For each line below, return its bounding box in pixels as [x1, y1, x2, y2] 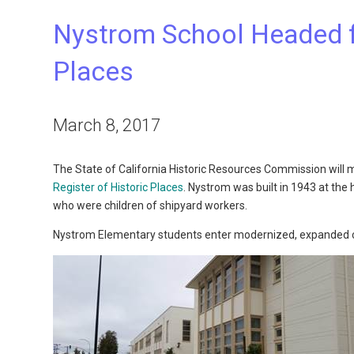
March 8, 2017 [53, 115, 161, 135]
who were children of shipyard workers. [53, 199, 248, 212]
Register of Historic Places [53, 181, 184, 194]
